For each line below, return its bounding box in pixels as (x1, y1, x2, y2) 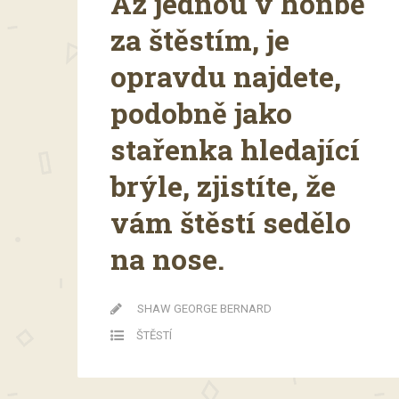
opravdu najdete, (110, 56, 341, 95)
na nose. (110, 239, 224, 278)
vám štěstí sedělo (110, 202, 351, 241)
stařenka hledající (110, 129, 360, 168)
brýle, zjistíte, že (110, 166, 336, 205)
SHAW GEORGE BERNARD (137, 301, 272, 315)
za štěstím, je (110, 20, 289, 59)
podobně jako (110, 93, 292, 132)
